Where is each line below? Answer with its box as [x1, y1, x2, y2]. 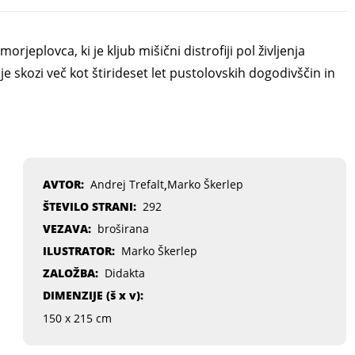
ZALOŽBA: [42, 265, 98, 281]
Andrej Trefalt [90, 176, 164, 192]
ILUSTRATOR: [42, 242, 115, 258]
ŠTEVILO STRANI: [42, 198, 136, 214]
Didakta [104, 265, 145, 281]
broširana [97, 220, 149, 236]
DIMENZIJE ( [42, 287, 110, 303]
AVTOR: [42, 176, 84, 192]
